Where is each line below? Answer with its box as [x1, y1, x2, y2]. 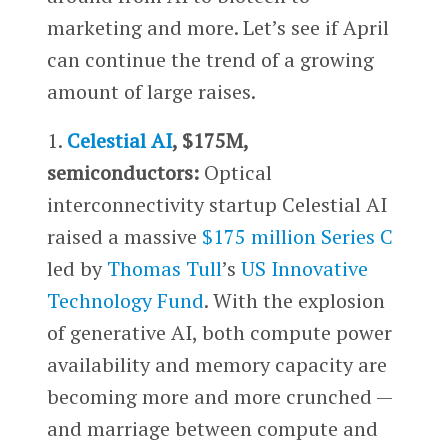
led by [46, 255, 107, 283]
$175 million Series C [201, 223, 393, 251]
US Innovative [240, 255, 368, 283]
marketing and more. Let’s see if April [46, 13, 389, 41]
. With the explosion [203, 287, 385, 315]
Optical [198, 159, 272, 187]
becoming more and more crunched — [46, 383, 392, 411]
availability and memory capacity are [46, 351, 387, 379]
